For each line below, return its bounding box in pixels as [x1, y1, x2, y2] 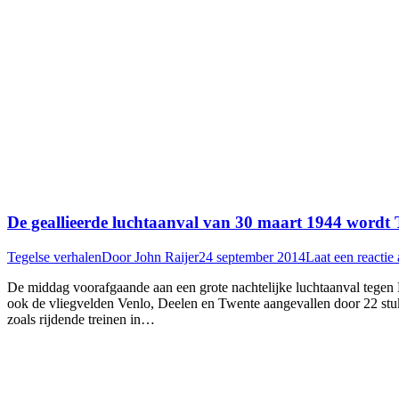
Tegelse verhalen [7, 249, 102, 265]
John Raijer [134, 249, 199, 265]
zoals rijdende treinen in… [7, 312, 155, 328]
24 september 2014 [199, 249, 305, 265]
